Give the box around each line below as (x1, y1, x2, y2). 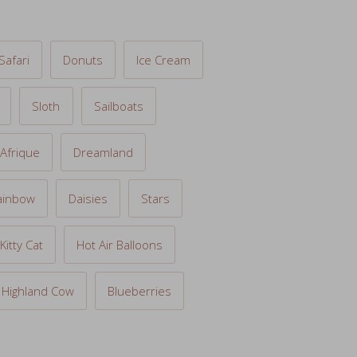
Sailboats (93, 62, 143, 79)
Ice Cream (135, 16, 190, 33)
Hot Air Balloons (76, 201, 163, 218)
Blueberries (107, 247, 171, 264)
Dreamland (73, 108, 133, 125)
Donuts (62, 16, 103, 33)
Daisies (68, 155, 108, 171)
